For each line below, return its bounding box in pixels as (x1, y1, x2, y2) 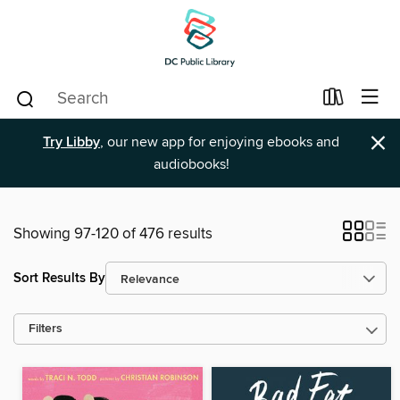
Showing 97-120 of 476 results (13, 224, 212, 244)
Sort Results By (13, 269, 105, 287)
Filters (29, 321, 62, 337)
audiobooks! (153, 155, 229, 173)
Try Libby (43, 133, 100, 152)
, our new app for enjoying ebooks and (100, 133, 339, 151)
